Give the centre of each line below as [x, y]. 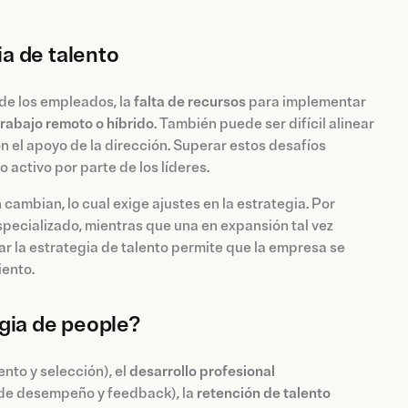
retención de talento [264, 394]
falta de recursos [190, 102]
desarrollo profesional [202, 372]
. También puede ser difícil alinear [264, 124]
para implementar [306, 102]
